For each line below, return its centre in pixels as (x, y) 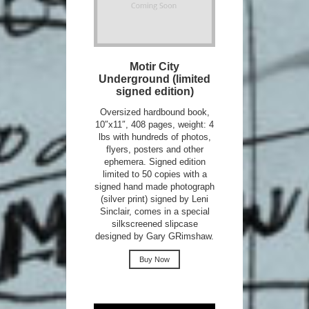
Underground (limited (154, 79)
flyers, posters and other (154, 149)
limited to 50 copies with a (154, 174)
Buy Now (154, 259)
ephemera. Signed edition (154, 161)
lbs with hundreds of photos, (154, 137)
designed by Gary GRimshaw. (154, 236)
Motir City (154, 66)
